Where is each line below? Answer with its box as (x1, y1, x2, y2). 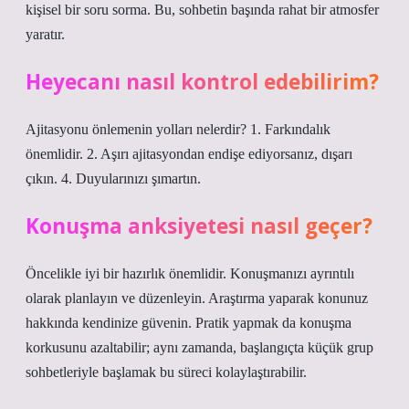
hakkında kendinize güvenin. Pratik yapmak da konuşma (26, 315, 351, 330)
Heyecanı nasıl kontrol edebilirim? (26, 68, 379, 96)
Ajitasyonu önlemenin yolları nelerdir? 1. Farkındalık (26, 121, 330, 137)
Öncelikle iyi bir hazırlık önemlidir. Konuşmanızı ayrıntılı (26, 266, 354, 281)
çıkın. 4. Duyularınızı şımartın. (26, 171, 201, 186)
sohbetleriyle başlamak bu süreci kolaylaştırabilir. (26, 364, 307, 380)
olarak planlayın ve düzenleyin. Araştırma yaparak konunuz (26, 290, 368, 306)
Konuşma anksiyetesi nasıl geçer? (26, 212, 372, 240)
